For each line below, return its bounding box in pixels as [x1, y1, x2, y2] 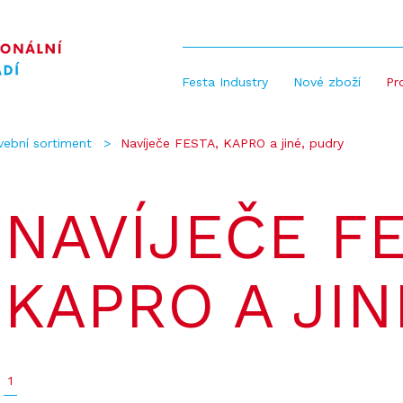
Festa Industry [181, 75, 268, 89]
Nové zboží [292, 75, 361, 89]
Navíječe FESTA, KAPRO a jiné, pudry [120, 136, 344, 150]
